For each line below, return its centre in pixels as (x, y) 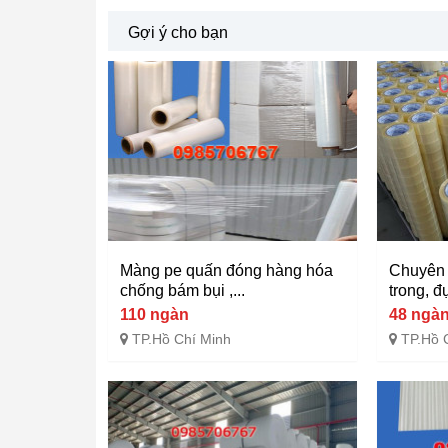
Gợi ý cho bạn (178, 32)
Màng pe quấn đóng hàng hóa (226, 270)
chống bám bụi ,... (182, 290)
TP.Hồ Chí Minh (181, 338)
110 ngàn (154, 314)
